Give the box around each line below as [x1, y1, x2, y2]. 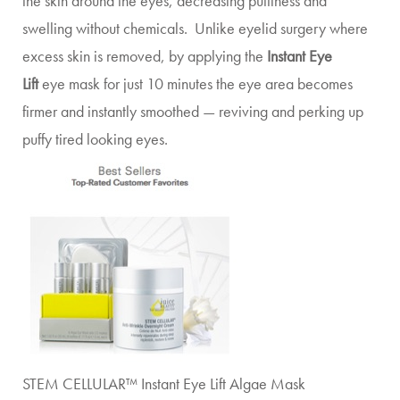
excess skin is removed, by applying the [22, 46, 267, 66]
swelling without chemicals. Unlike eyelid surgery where [22, 18, 368, 38]
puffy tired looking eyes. [22, 129, 168, 149]
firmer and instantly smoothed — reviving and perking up [22, 101, 363, 121]
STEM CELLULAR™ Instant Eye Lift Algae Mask [22, 373, 305, 394]
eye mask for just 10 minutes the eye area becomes [38, 73, 353, 94]
